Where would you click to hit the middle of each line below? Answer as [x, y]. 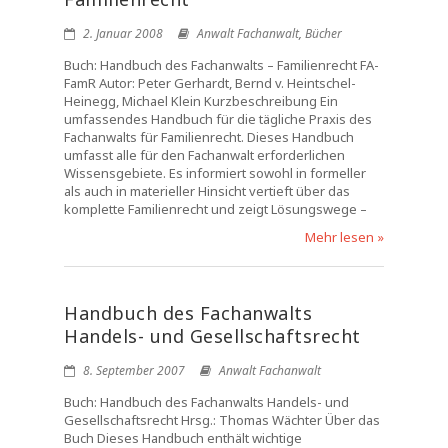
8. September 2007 [132, 370]
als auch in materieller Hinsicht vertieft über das [207, 191]
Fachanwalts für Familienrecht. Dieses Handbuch [209, 137]
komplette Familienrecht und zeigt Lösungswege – [215, 209]
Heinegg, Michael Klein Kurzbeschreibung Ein [201, 101]
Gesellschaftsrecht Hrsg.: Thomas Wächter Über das [222, 420]
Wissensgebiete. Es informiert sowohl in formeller [215, 173]
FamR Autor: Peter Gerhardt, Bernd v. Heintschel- [210, 83]
